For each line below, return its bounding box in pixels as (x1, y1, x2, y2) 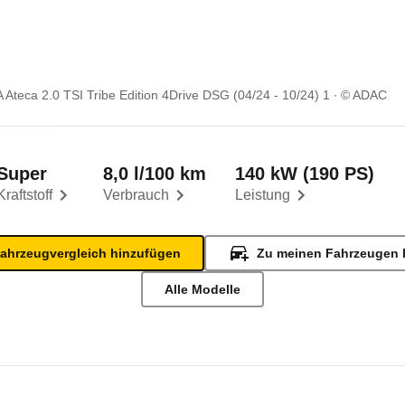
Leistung (235, 187, 290, 202)
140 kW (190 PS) (235, 164, 374, 184)
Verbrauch (103, 187, 169, 202)
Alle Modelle (165, 282, 240, 297)
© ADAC (341, 88, 387, 102)
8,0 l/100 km (103, 164, 206, 184)
